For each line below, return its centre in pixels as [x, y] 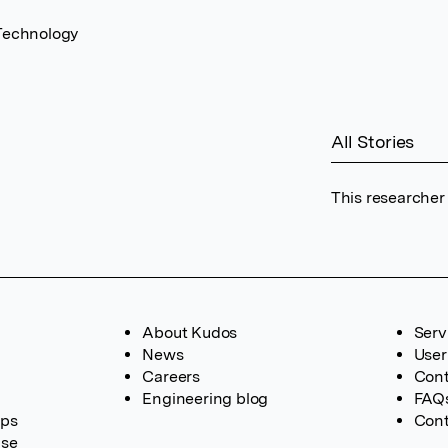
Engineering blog [205, 398]
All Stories [372, 141]
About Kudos [190, 332]
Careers [171, 376]
